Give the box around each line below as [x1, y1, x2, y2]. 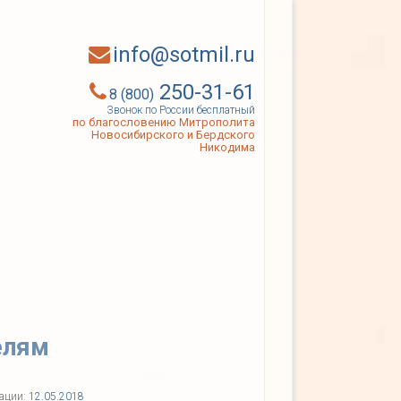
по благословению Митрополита [73, 115, 255, 129]
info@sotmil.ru [113, 42, 255, 67]
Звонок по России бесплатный [107, 104, 255, 116]
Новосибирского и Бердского [91, 128, 255, 141]
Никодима [200, 141, 255, 154]
